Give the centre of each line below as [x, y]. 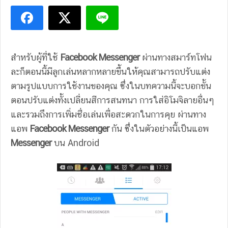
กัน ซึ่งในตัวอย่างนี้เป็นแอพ [159, 129]
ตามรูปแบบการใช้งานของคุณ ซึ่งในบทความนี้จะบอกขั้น [111, 86]
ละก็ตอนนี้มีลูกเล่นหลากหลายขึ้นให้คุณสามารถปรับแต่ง [110, 72]
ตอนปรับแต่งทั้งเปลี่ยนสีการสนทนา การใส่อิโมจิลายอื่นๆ [112, 100]
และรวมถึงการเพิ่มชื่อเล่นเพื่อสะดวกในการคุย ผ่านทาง [108, 114]
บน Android [77, 143]
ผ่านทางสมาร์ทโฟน [176, 57]
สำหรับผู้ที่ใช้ [36, 57]
